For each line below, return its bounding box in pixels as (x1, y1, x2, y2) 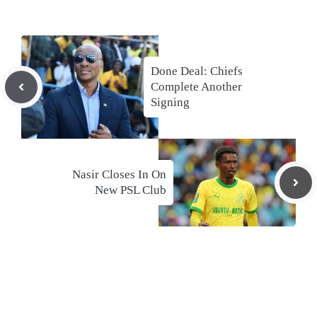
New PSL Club (95, 183, 166, 197)
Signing (151, 96, 190, 110)
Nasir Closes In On (72, 168, 166, 182)
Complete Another (151, 80, 242, 94)
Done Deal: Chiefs (151, 64, 243, 79)
